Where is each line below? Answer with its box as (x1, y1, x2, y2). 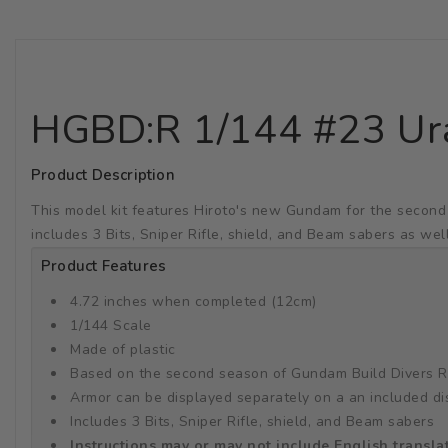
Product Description (31, 165, 175, 186)
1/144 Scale (70, 316, 152, 336)
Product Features (41, 256, 167, 277)
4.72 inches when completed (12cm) (70, 292, 317, 312)
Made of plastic (70, 340, 176, 360)
